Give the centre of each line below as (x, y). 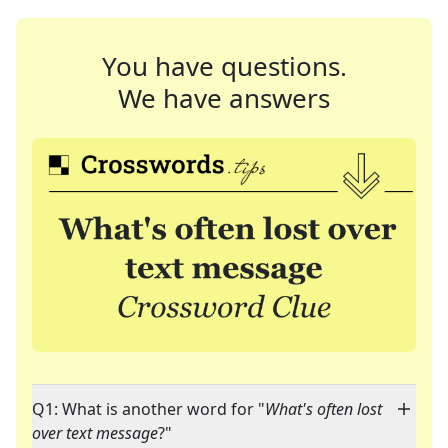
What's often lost (323, 409)
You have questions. (224, 66)
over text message (95, 433)
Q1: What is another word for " (148, 409)
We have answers (224, 98)
